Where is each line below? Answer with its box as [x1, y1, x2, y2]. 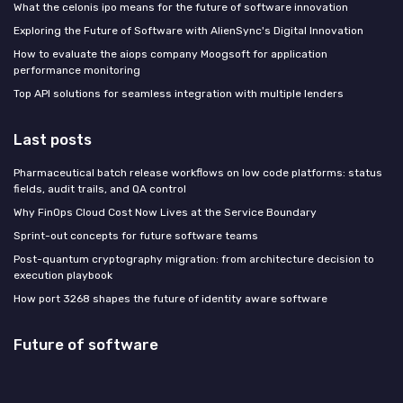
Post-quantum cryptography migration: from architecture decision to [13, 252, 374, 265]
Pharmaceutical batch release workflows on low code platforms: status [13, 166, 382, 179]
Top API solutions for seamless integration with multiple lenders [13, 86, 344, 100]
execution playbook [13, 268, 112, 282]
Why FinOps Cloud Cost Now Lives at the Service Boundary [13, 205, 317, 219]
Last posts [13, 130, 92, 148]
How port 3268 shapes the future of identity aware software [13, 291, 327, 305]
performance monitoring [13, 63, 140, 76]
